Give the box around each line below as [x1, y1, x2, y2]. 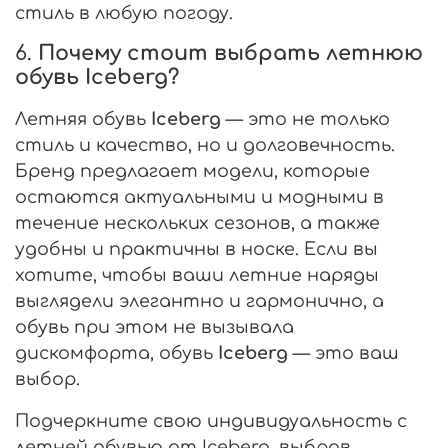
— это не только [221, 108, 390, 129]
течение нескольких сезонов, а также [15, 212, 380, 233]
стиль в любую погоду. [15, 2, 233, 23]
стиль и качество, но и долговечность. [15, 134, 395, 155]
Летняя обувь [15, 108, 151, 129]
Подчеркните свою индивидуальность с [15, 410, 407, 431]
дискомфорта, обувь [15, 342, 218, 363]
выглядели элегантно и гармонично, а [15, 290, 384, 311]
